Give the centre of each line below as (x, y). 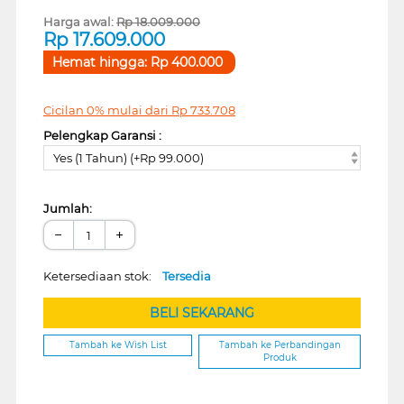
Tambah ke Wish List (118, 345)
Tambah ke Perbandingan (280, 345)
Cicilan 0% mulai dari (107, 110)
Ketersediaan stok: (102, 276)
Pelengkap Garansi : (102, 135)
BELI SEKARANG (202, 313)
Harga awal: (78, 21)
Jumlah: (67, 209)
